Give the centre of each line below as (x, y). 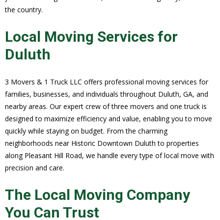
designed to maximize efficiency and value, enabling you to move (109, 118)
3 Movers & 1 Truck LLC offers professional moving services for (107, 82)
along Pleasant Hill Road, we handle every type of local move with (110, 155)
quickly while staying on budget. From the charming (86, 131)
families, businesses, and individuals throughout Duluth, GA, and (107, 94)
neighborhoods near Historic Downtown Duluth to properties (102, 143)
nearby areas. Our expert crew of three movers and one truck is (106, 106)
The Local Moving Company (97, 194)
